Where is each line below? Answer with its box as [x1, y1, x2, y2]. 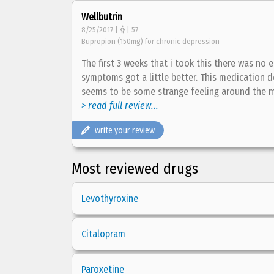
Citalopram [81, 228, 125, 240]
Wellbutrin [81, 11, 122, 23]
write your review [95, 125, 155, 136]
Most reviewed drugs [72, 160, 198, 177]
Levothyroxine [81, 193, 138, 204]
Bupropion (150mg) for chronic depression [81, 37, 220, 46]
